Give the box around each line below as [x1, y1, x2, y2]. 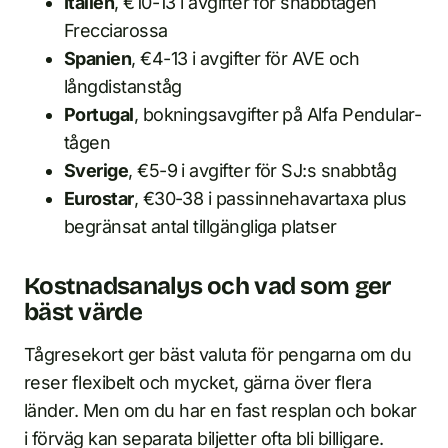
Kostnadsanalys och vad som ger [24, 272, 391, 300]
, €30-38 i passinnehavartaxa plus [133, 188, 407, 209]
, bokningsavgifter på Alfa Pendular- [133, 104, 422, 125]
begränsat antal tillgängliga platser [64, 216, 337, 237]
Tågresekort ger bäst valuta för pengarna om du [24, 344, 412, 365]
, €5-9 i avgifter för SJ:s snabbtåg [128, 160, 397, 181]
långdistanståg [64, 76, 182, 97]
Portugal [64, 104, 134, 125]
